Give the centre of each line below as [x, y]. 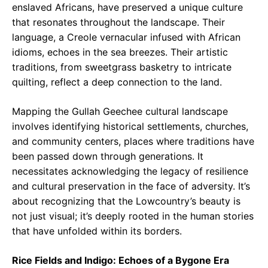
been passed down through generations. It [108, 156]
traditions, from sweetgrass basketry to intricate [122, 67]
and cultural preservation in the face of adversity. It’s [131, 186]
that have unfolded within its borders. [97, 231]
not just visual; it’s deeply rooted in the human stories [133, 216]
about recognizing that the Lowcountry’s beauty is [126, 201]
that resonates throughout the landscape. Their [118, 22]
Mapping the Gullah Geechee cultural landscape [120, 112]
